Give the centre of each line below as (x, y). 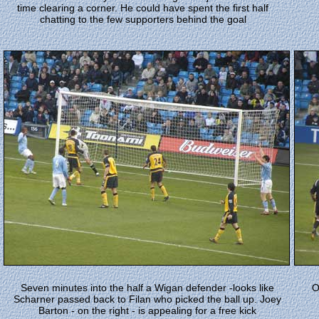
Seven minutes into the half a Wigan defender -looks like (147, 288)
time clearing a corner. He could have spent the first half (143, 8)
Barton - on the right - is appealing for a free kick (147, 310)
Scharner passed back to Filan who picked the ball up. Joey (147, 299)
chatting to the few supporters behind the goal (143, 19)
